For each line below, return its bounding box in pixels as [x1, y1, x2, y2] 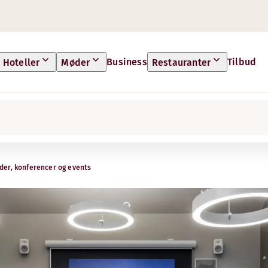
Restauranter [151, 57, 211, 68]
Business [106, 56, 147, 68]
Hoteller [2, 57, 40, 68]
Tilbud [227, 56, 257, 68]
